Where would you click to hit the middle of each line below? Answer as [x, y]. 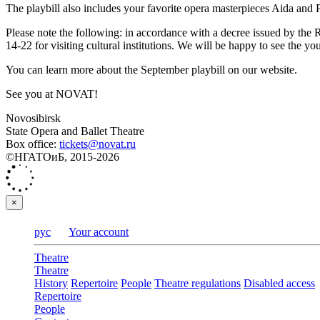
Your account [99, 231]
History [51, 283]
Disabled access [279, 283]
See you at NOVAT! [52, 94]
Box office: [32, 144]
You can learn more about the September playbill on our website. [151, 69]
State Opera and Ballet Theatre [75, 131]
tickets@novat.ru [97, 144]
